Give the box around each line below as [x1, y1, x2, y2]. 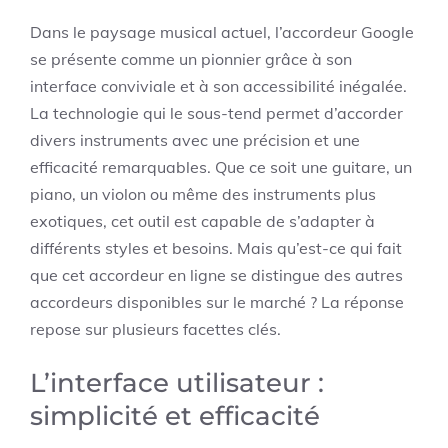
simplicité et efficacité [30, 400, 320, 432]
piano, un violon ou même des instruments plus [30, 184, 376, 204]
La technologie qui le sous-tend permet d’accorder [30, 103, 403, 123]
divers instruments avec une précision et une [30, 130, 360, 150]
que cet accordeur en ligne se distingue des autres [30, 265, 403, 285]
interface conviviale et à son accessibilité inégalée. [30, 76, 407, 96]
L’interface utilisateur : [30, 367, 324, 399]
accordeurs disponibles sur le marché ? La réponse [30, 292, 404, 312]
